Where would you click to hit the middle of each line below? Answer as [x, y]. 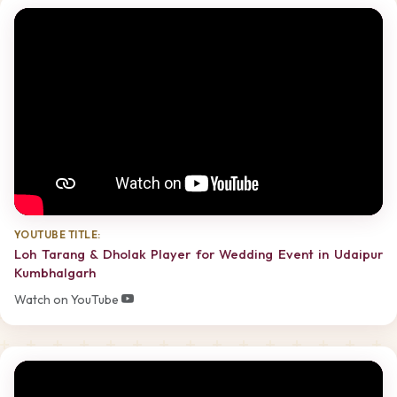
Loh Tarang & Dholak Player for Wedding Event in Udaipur [198, 254]
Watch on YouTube [68, 299]
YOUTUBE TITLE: [58, 234]
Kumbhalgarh [55, 273]
